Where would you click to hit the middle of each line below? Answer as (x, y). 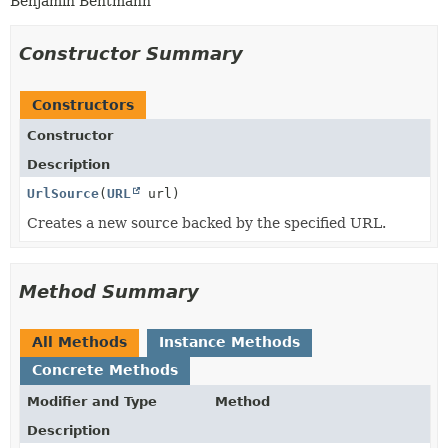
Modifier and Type (92, 401)
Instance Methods (229, 341)
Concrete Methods (105, 369)
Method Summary (109, 291)
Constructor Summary (131, 53)
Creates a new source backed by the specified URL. (206, 222)
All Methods (79, 341)
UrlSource (63, 193)
